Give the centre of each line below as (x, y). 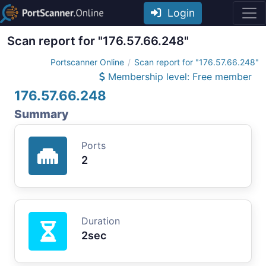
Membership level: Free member (178, 76)
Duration (101, 221)
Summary (41, 114)
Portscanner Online (87, 62)
